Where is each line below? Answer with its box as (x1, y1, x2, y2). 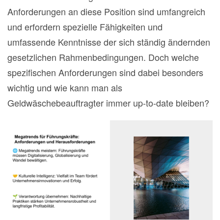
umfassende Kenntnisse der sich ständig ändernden (7, 35, 210, 48)
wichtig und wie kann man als (7, 81, 122, 94)
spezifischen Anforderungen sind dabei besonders (7, 66, 203, 79)
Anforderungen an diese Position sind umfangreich (7, 5, 205, 18)
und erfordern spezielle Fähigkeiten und (7, 20, 163, 33)
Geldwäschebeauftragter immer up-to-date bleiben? (7, 96, 209, 109)
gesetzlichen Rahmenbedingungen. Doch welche (7, 51, 199, 63)
